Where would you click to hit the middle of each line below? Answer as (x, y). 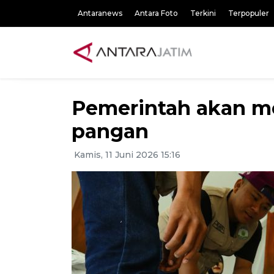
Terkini (203, 13)
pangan (110, 131)
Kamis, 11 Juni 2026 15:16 (126, 155)
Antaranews (100, 13)
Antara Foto (156, 13)
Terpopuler (249, 13)
